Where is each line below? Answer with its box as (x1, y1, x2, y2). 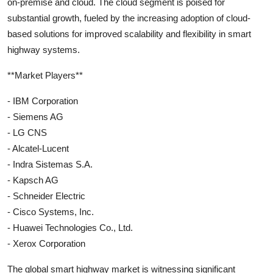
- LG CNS (7, 127, 47, 138)
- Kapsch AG (7, 175, 58, 185)
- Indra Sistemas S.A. (7, 159, 93, 169)
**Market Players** (7, 70, 83, 80)
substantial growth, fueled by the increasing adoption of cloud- (7, 13, 250, 23)
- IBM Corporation (7, 96, 78, 106)
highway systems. (7, 44, 80, 55)
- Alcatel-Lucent (7, 143, 69, 154)
